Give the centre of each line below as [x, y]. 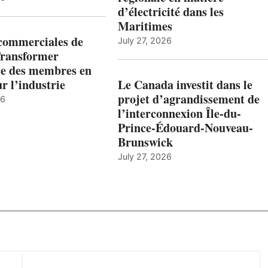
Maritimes [145, 26]
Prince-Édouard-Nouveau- [185, 128]
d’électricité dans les [170, 12]
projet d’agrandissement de [188, 99]
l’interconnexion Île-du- [179, 114]
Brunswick [145, 142]
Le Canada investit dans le [185, 85]
